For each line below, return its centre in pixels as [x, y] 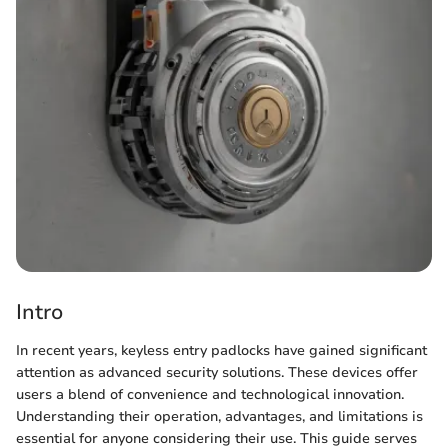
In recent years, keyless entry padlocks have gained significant [221, 350]
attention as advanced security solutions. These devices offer [217, 372]
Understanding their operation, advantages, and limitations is [219, 416]
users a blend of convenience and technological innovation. [210, 394]
